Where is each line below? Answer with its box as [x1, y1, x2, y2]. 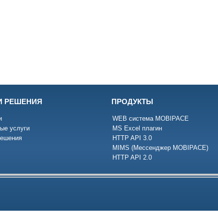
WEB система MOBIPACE [112, 115, 189, 122]
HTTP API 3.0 [112, 134, 152, 142]
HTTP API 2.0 [112, 154, 152, 161]
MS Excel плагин [112, 125, 162, 132]
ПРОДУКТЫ [111, 98, 153, 106]
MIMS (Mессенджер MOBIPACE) [112, 144, 208, 151]
